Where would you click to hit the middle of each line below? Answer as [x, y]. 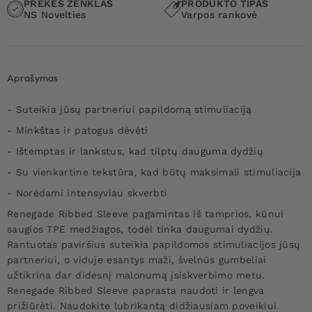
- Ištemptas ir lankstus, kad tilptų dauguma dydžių [135, 151]
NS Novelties [55, 14]
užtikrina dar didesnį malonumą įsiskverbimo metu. [136, 275]
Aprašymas [33, 78]
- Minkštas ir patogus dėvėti [78, 130]
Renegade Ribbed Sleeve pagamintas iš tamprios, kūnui [146, 213]
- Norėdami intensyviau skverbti [87, 193]
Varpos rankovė [219, 14]
